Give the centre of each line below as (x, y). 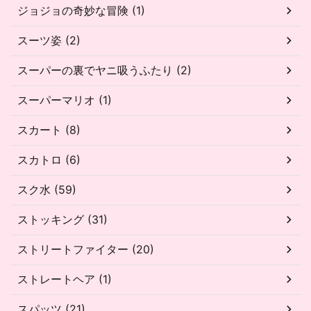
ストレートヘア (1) (65, 279)
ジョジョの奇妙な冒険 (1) (81, 10)
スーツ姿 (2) (49, 40)
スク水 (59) (47, 189)
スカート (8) (49, 129)
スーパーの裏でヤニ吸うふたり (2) (104, 70)
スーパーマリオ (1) (65, 100)
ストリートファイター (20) (86, 249)
